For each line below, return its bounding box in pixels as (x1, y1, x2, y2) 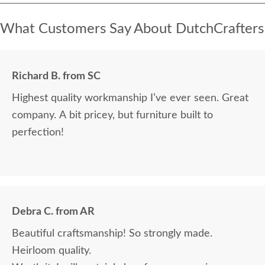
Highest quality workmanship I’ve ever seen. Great (12, 93, 248, 104)
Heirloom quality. (12, 245, 91, 257)
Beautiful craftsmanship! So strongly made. (12, 228, 212, 240)
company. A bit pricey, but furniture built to (12, 110, 213, 121)
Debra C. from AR (12, 206, 95, 218)
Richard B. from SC (12, 71, 101, 82)
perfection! (12, 127, 64, 138)
